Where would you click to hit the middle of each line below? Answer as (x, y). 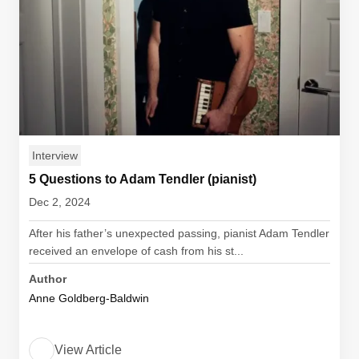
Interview (55, 155)
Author (48, 279)
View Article (88, 350)
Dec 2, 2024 (60, 202)
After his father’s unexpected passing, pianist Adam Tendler (179, 233)
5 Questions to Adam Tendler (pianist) (143, 179)
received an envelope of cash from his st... (136, 251)
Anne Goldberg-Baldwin (89, 298)
